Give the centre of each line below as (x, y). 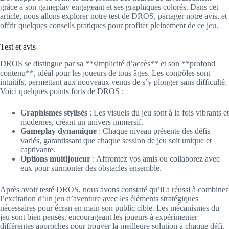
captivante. (38, 150)
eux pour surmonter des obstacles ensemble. (91, 168)
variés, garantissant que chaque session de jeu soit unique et (116, 141)
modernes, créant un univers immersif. (82, 122)
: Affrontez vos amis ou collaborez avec (155, 159)
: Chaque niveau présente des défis (153, 131)
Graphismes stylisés (54, 113)
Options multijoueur (55, 159)
